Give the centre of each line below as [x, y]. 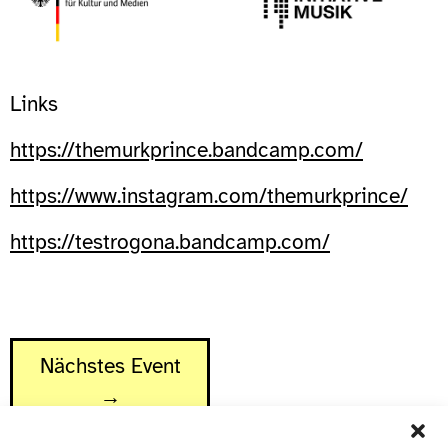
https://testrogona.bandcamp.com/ [170, 241]
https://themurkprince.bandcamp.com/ [186, 149]
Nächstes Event [110, 365]
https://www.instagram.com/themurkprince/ [209, 195]
